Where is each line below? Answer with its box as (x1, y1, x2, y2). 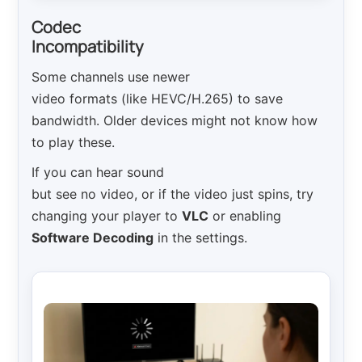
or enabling (208, 208, 282, 225)
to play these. (32, 134, 116, 151)
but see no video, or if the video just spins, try (32, 186, 314, 203)
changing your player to (32, 208, 183, 225)
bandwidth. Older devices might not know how (32, 112, 318, 129)
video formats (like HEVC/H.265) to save (32, 90, 284, 107)
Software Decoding (32, 229, 154, 246)
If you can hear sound (32, 164, 165, 181)
